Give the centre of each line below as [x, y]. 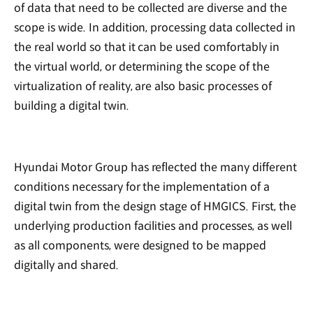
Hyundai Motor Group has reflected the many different [155, 168]
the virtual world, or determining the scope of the [142, 67]
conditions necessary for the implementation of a [142, 187]
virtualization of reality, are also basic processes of [143, 87]
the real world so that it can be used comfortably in [147, 48]
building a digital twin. [72, 106]
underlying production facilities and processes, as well [153, 226]
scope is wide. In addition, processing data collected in [155, 28]
